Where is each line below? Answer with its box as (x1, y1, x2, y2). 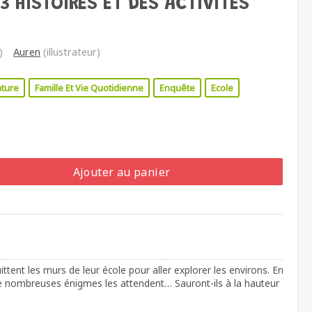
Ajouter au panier (72, 164, 171, 180)
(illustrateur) (40, 45, 100, 58)
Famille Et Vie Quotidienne (35, 81, 143, 94)
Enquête (159, 81, 195, 94)
